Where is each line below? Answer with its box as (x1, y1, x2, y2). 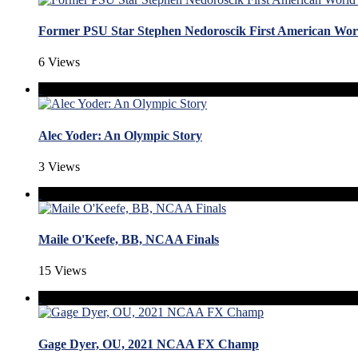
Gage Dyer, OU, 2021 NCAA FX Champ (38, 336, 259, 351)
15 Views (38, 264, 86, 278)
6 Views (38, 55, 80, 70)
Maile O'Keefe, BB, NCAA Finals (38, 233, 219, 247)
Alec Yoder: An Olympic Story (38, 128, 202, 142)
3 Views (38, 159, 80, 173)
